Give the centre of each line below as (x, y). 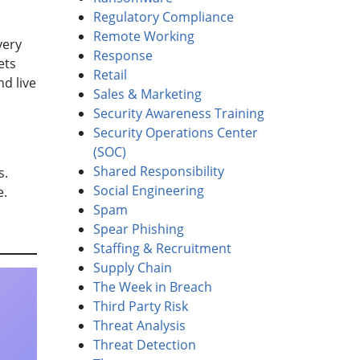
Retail (110, 75)
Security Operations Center (176, 133)
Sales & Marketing (147, 94)
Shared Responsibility (159, 172)
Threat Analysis (139, 326)
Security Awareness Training (179, 114)
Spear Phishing (139, 229)
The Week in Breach (153, 287)
